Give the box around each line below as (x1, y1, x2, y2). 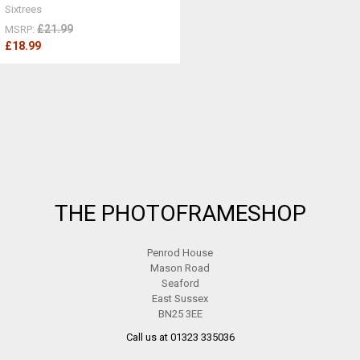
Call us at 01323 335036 (125, 331, 235, 344)
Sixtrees (5, 2, 42, 15)
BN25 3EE (157, 308, 202, 321)
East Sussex (152, 292, 208, 305)
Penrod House (147, 247, 213, 260)
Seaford (161, 277, 199, 290)
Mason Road (150, 262, 210, 275)
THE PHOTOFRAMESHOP (54, 199, 306, 227)
